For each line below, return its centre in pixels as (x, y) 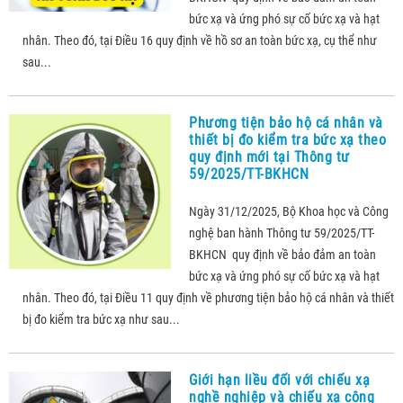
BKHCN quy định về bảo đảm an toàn (282, 255)
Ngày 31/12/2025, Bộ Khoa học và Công (289, 211)
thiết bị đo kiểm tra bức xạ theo (287, 140)
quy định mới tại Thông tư (269, 157)
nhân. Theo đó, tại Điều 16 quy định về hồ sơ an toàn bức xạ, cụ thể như (200, 40)
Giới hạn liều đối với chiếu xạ (279, 380)
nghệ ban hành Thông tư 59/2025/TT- (282, 233)
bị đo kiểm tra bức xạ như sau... (101, 319)
